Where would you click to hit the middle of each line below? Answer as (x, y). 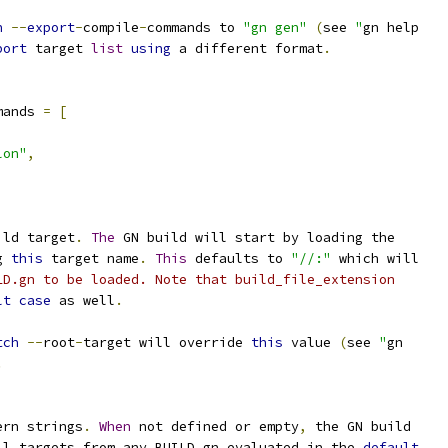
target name (91, 258)
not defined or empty (215, 426)
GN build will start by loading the (255, 237)
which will (375, 258)
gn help (391, 27)
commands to (195, 27)
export (51, 27)
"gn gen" (275, 27)
